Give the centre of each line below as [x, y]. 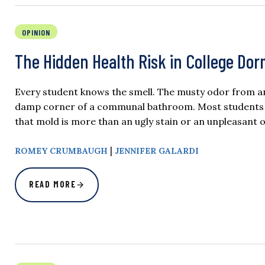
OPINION [36, 33]
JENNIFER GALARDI [157, 151]
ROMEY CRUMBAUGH [61, 151]
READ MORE [53, 185]
